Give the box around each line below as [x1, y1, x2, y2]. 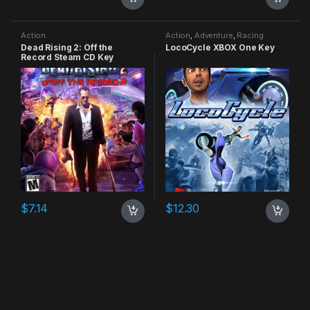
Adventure [194, 30, 233, 40]
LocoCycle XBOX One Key [165, 42, 275, 53]
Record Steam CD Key [20, 52, 114, 63]
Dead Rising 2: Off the [20, 42, 113, 53]
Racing [237, 30, 264, 40]
